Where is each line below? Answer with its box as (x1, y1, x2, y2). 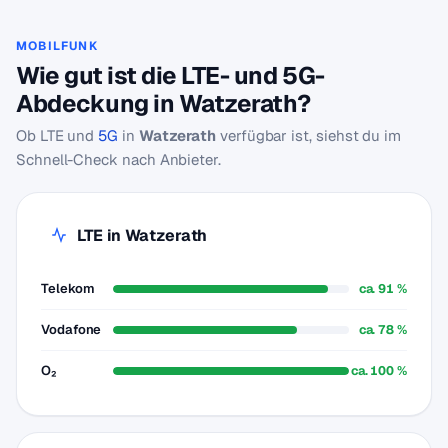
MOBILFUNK (16, 38, 98, 54)
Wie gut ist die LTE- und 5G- (16, 60, 325, 91)
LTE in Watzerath (77, 224, 207, 246)
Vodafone (41, 321, 102, 338)
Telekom (41, 280, 95, 297)
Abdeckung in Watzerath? (16, 88, 311, 119)
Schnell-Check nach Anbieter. (16, 150, 221, 169)
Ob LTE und (16, 126, 99, 145)
